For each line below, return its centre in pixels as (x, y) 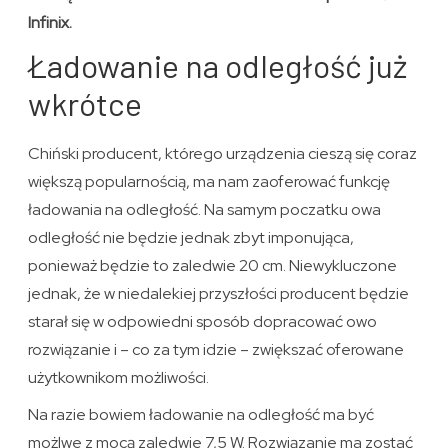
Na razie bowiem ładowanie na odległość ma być (201, 415)
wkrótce (85, 103)
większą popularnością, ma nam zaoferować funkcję (209, 182)
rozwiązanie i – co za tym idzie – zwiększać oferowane (216, 350)
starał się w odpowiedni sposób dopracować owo (203, 322)
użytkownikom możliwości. (119, 378)
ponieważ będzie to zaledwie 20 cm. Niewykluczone (213, 266)
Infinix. (50, 23)
